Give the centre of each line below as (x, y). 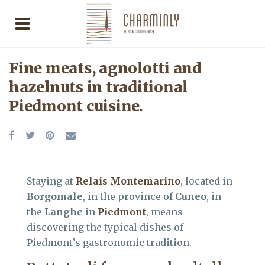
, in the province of (129, 196)
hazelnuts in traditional (98, 87)
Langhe (64, 212)
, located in (206, 181)
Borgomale (55, 196)
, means (164, 212)
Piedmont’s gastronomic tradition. (109, 243)
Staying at (51, 181)
